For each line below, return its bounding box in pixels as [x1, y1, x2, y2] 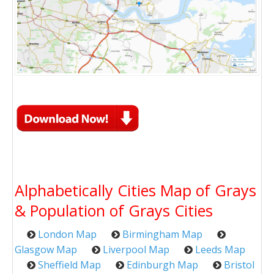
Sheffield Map [38, 257, 101, 272]
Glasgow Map [15, 242, 77, 256]
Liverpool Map [103, 242, 169, 256]
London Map [38, 227, 97, 241]
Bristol [224, 257, 254, 272]
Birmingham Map [122, 227, 202, 241]
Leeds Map [195, 242, 245, 256]
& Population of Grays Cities [15, 199, 213, 221]
